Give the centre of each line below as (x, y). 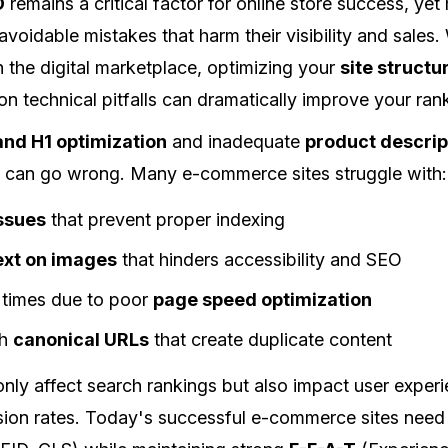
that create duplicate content (271, 339)
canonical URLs (81, 339)
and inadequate (236, 141)
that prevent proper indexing (166, 219)
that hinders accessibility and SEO (260, 259)
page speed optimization (263, 299)
